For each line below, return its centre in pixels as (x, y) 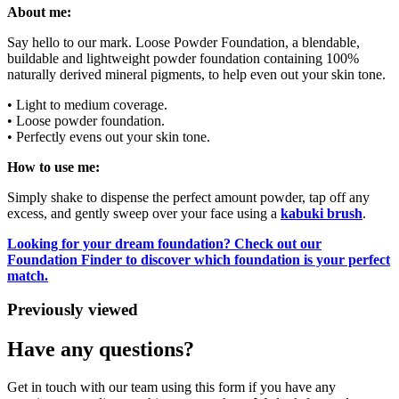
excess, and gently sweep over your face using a (144, 213)
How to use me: (53, 167)
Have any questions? (101, 350)
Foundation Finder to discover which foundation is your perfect (199, 259)
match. (28, 275)
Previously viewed (73, 310)
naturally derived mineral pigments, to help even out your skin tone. (196, 74)
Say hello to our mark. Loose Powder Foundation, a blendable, (183, 42)
